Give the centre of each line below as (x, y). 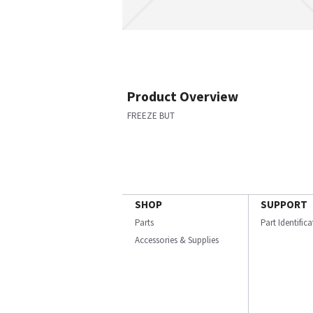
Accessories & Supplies (177, 240)
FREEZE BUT (151, 116)
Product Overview (183, 96)
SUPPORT (284, 204)
